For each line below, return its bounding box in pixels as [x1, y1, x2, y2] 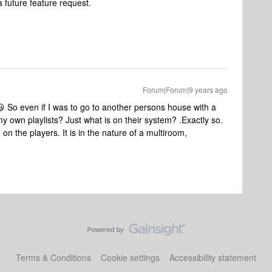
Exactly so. [182, 114, 223, 126]
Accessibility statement [169, 251, 256, 263]
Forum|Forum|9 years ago [143, 84, 228, 95]
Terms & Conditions [16, 251, 91, 263]
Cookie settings [101, 251, 160, 263]
